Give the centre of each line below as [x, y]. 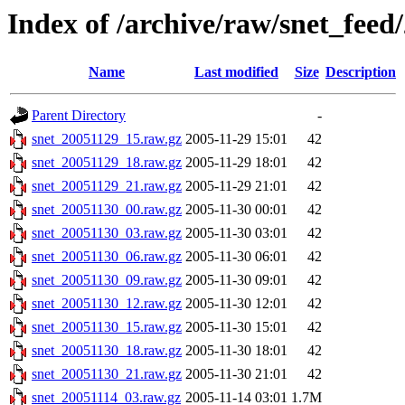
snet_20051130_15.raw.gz [107, 327]
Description [361, 72]
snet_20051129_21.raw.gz [107, 186]
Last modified [236, 72]
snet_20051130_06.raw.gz [107, 257]
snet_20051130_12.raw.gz [107, 304]
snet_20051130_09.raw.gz [107, 280]
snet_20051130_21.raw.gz [107, 374]
